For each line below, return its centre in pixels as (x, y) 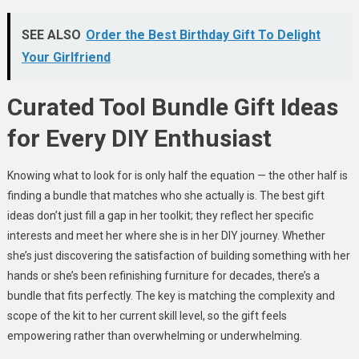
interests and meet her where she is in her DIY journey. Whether (166, 235)
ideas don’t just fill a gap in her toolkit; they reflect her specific (160, 215)
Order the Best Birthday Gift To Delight (203, 34)
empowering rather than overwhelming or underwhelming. (154, 335)
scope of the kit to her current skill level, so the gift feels (147, 315)
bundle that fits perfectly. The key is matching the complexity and (171, 295)
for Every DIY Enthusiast (139, 138)
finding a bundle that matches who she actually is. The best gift (165, 195)
